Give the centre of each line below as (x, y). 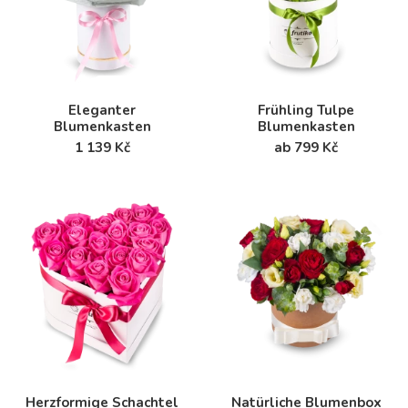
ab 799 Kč (306, 148)
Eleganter (102, 111)
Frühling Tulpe (306, 111)
